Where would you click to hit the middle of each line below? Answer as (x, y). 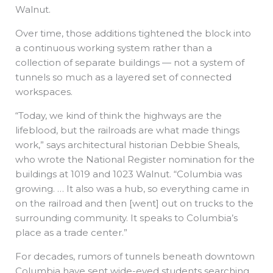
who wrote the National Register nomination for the (135, 159)
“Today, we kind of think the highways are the (119, 115)
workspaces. (45, 91)
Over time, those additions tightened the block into (133, 33)
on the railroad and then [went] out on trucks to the (134, 203)
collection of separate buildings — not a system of (130, 62)
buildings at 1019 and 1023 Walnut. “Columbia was (129, 174)
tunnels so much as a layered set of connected (123, 77)
